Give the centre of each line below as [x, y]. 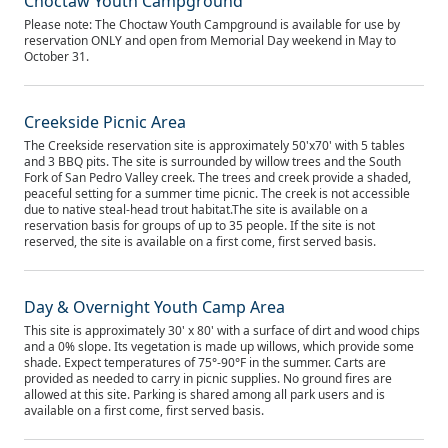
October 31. [56, 56]
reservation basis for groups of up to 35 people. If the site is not [199, 225]
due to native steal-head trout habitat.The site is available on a [196, 209]
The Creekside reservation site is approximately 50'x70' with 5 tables [214, 145]
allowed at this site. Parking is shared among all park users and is [204, 394]
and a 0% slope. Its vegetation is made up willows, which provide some [219, 346]
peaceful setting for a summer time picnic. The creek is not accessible [217, 193]
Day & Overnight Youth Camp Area [154, 307]
